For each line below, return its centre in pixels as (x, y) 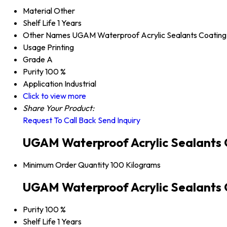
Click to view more (54, 96)
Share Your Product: (59, 108)
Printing (61, 47)
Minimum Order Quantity (66, 165)
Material (37, 11)
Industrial (80, 84)
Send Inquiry (119, 120)
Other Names (47, 35)
